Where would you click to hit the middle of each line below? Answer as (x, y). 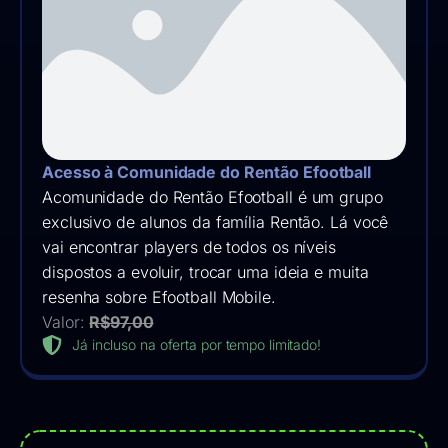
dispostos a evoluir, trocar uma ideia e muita (205, 271)
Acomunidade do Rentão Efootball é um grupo (212, 196)
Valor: (66, 321)
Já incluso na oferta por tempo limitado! (196, 345)
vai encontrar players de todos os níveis (189, 246)
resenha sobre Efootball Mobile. (159, 296)
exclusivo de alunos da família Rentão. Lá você (215, 221)
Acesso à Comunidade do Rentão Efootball (207, 171)
